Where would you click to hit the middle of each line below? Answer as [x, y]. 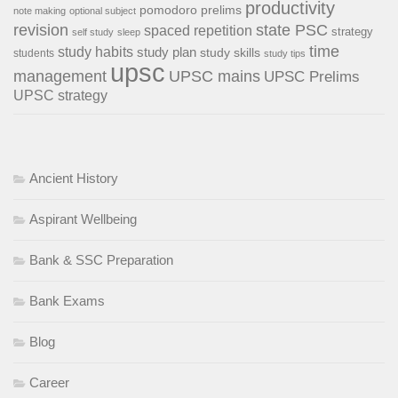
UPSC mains [215, 76]
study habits [96, 52]
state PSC [292, 31]
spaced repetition [198, 31]
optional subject [103, 11]
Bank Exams [67, 301]
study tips [285, 54]
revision [41, 30]
